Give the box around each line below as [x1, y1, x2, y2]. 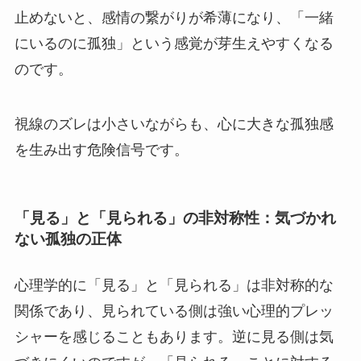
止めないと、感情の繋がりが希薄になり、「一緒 [14, 9, 334, 26]
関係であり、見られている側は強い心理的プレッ [14, 303, 334, 320]
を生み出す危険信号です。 [14, 141, 189, 158]
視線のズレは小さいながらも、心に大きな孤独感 [14, 115, 334, 132]
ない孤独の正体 [14, 230, 122, 248]
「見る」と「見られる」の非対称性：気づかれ [14, 210, 336, 227]
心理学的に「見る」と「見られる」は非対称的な [14, 277, 334, 294]
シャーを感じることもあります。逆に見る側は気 [14, 329, 334, 346]
